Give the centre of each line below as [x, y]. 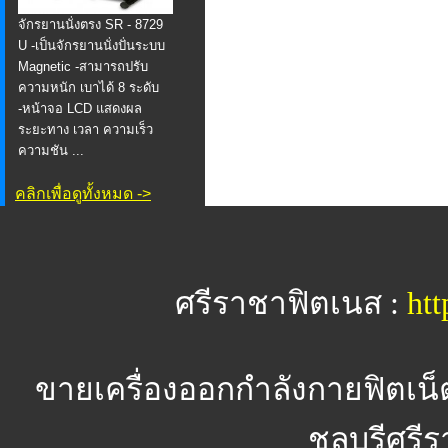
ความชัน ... [51, 151]
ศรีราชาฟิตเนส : [290, 303]
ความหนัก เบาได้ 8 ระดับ [88, 88]
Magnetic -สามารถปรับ [83, 67]
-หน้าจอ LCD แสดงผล [80, 109]
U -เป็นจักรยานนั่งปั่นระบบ [91, 46]
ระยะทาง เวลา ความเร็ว [85, 130]
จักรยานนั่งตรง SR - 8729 [90, 25]
